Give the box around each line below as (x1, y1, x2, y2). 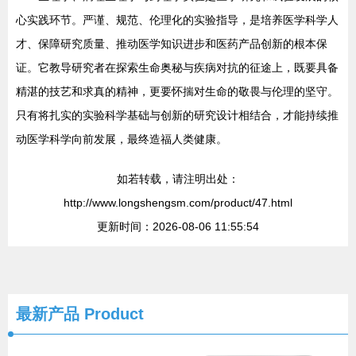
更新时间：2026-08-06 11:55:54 (97, 220, 259, 233)
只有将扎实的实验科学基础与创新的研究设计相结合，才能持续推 (16, 109, 339, 122)
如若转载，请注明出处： (117, 172, 239, 185)
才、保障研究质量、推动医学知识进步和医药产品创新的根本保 (16, 37, 327, 50)
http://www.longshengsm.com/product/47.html (64, 196, 292, 209)
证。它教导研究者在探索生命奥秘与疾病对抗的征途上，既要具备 (16, 61, 339, 74)
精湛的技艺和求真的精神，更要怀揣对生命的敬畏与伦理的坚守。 (16, 85, 339, 98)
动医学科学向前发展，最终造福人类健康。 (16, 133, 227, 145)
